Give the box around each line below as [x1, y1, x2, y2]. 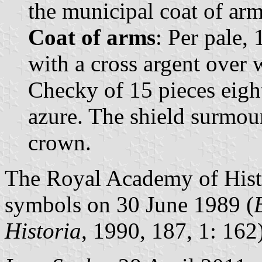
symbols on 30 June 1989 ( [5, 191, 254, 217]
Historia [5, 218, 81, 243]
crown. [28, 129, 91, 155]
